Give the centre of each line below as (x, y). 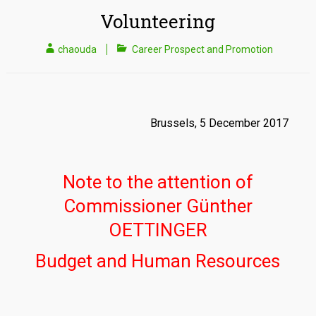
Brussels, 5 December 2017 (220, 123)
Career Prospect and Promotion (203, 49)
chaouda (78, 49)
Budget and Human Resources (158, 261)
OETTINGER (158, 230)
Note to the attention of (158, 182)
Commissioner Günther (158, 206)
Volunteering (158, 21)
